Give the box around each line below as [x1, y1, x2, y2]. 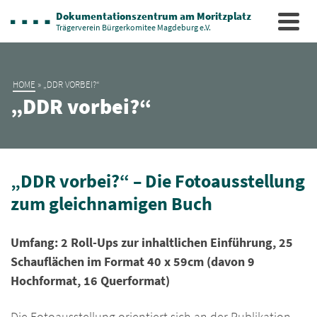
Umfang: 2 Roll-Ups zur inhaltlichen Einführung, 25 [11, 234, 293, 250]
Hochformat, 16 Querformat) [11, 272, 170, 289]
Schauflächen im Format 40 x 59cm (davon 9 [11, 253, 255, 270]
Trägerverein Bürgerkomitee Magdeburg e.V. [56, 21, 211, 33]
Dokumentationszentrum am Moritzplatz [56, 8, 251, 23]
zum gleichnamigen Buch [11, 192, 212, 215]
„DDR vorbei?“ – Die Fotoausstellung [11, 169, 305, 192]
